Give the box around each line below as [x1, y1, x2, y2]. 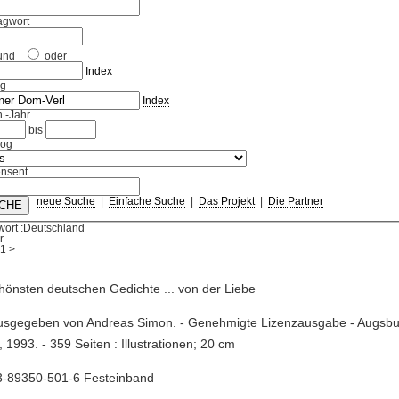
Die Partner [267, 196, 323, 208]
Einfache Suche [108, 196, 185, 208]
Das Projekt [198, 196, 255, 208]
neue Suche [36, 196, 95, 208]
